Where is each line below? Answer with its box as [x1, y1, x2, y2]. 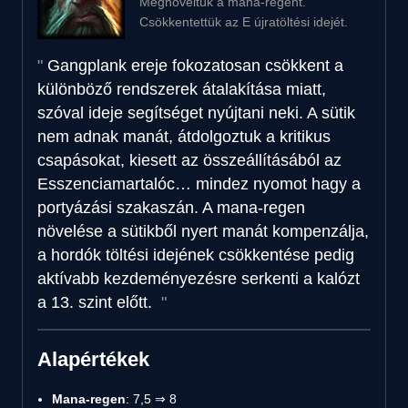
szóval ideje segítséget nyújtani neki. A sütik [37, 103, 355, 122]
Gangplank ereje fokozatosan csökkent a [47, 56, 343, 75]
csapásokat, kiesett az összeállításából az [37, 150, 342, 169]
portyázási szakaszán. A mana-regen [37, 198, 305, 217]
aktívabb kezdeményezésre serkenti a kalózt [37, 269, 360, 288]
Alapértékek [37, 347, 149, 371]
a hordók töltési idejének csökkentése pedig [37, 245, 354, 264]
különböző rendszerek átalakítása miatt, [37, 79, 326, 98]
